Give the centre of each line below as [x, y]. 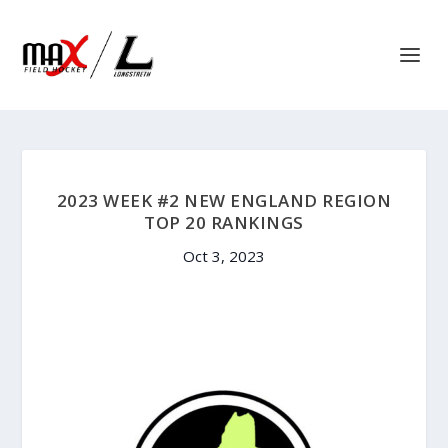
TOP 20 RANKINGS [224, 222]
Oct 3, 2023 [224, 256]
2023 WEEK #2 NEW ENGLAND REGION [224, 200]
